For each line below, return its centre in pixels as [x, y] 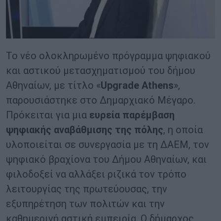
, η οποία [183, 130]
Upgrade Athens [137, 86]
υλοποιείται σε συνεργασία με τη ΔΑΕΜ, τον [108, 145]
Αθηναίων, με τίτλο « [53, 86]
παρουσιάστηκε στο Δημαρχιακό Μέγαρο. [101, 100]
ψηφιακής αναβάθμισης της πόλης [85, 130]
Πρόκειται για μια [48, 115]
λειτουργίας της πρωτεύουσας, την [87, 189]
